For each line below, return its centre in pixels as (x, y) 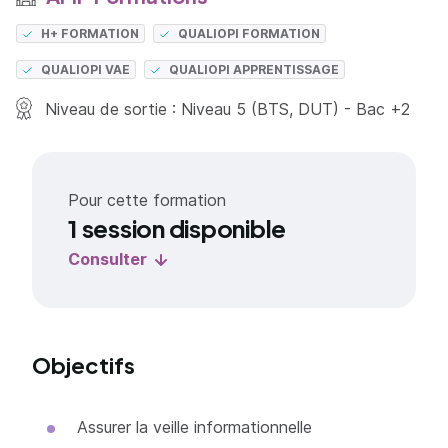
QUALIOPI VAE (86, 69)
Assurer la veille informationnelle (194, 427)
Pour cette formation (147, 200)
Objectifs (83, 365)
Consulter (107, 259)
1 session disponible (177, 228)
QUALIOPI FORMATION (249, 33)
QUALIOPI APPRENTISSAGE (254, 69)
